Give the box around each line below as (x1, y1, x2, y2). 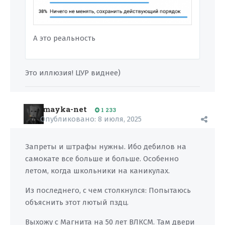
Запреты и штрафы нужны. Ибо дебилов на (25, 142, 186, 151)
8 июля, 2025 (98, 115, 142, 124)
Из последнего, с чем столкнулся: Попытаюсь (25, 186, 191, 195)
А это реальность (33, 34, 95, 43)
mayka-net (43, 104, 87, 114)
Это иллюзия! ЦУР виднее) (25, 68, 123, 78)
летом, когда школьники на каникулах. (25, 166, 170, 175)
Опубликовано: (40, 115, 98, 124)
